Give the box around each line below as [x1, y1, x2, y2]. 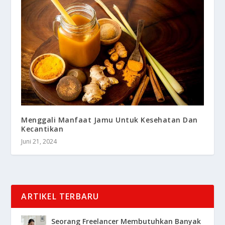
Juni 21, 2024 [21, 137, 57, 146]
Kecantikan [21, 124, 64, 134]
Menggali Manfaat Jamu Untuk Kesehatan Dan [21, 115, 198, 125]
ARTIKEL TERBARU [21, 190, 99, 202]
